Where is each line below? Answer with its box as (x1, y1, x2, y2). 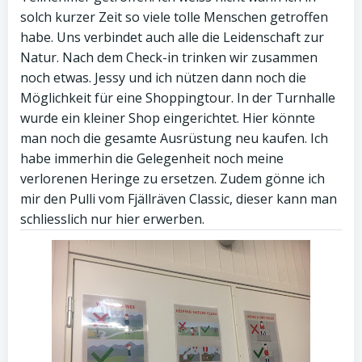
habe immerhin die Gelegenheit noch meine (20, 149, 284, 167)
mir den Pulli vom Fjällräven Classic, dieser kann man (20, 190, 337, 208)
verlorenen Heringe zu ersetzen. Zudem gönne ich (20, 170, 325, 187)
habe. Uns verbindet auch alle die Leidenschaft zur (20, 28, 324, 46)
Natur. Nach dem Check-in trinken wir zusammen (20, 48, 318, 66)
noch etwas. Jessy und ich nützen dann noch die (20, 69, 306, 86)
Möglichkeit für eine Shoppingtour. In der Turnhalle (20, 89, 335, 107)
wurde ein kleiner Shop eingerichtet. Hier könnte (20, 109, 315, 127)
